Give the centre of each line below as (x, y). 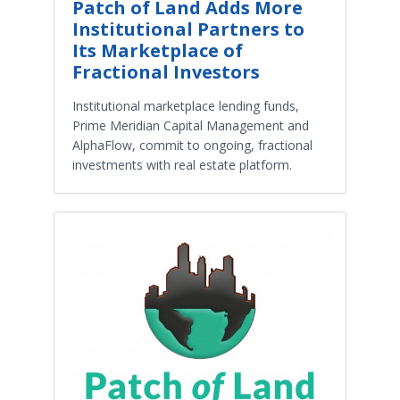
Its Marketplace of (158, 50)
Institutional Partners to (188, 29)
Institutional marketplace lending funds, (186, 105)
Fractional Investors (166, 71)
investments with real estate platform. (182, 164)
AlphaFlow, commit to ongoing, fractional (192, 145)
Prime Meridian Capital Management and (191, 125)
